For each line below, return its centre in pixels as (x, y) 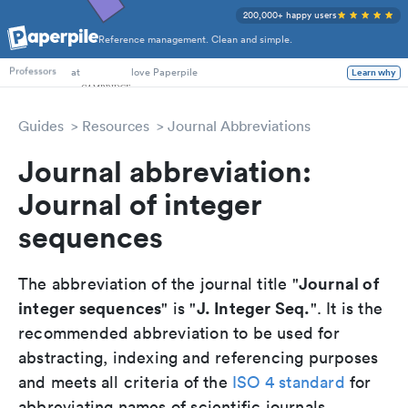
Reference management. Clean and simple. (195, 40)
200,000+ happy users (290, 15)
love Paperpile (164, 72)
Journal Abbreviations (239, 126)
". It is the (347, 308)
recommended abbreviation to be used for (179, 333)
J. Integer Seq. (253, 308)
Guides (41, 126)
